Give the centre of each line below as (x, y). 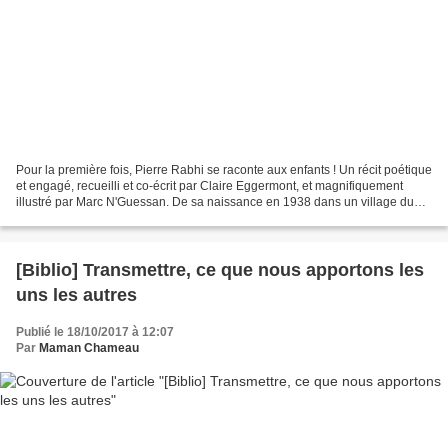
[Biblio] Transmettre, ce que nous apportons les (220, 270)
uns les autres (76, 295)
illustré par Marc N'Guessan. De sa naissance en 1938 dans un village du (215, 202)
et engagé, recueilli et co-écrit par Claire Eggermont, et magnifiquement (209, 186)
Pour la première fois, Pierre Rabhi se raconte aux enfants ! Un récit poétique (224, 170)
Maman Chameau (89, 348)
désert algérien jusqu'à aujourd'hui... (114, 218)
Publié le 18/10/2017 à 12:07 (95, 332)
